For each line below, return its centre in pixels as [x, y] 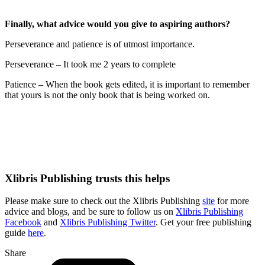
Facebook [23, 222]
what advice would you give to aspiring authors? [133, 24]
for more [232, 201]
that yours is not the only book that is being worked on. [107, 95]
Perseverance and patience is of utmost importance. [100, 44]
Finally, [21, 24]
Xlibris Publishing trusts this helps [87, 178]
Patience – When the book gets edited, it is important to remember [127, 84]
